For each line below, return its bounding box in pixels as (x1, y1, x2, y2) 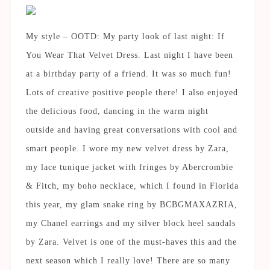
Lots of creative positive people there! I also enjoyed (25, 87, 238, 97)
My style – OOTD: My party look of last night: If (25, 31, 225, 41)
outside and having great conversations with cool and (25, 125, 237, 134)
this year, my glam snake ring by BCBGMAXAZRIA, (25, 199, 237, 209)
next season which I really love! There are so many (25, 256, 230, 265)
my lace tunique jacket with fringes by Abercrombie (25, 162, 233, 172)
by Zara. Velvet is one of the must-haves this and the (25, 237, 237, 246)
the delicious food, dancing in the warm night (25, 106, 209, 116)
